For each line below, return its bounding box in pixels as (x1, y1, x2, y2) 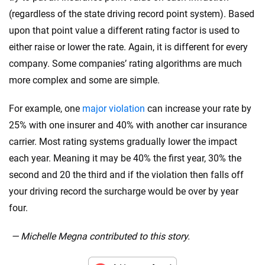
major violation (82, 102, 145, 114)
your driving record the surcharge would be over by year (9, 185, 238, 197)
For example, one (9, 102, 82, 114)
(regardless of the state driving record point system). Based (9, 8, 254, 20)
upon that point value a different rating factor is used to (9, 24, 240, 36)
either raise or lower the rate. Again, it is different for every (9, 41, 248, 53)
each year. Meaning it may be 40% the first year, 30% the (9, 152, 241, 164)
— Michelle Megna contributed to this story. (11, 230, 190, 242)
